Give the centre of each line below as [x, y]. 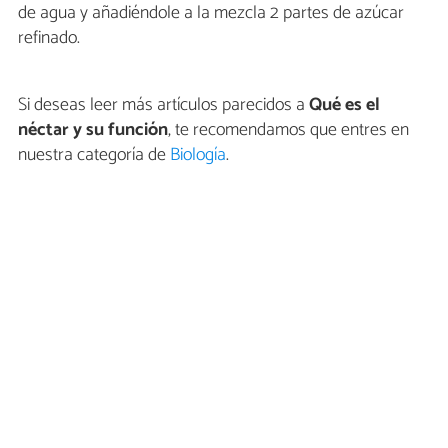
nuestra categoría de [94, 155]
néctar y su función [93, 130]
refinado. [49, 38]
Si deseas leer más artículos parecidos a [163, 105]
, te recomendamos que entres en [288, 130]
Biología [198, 155]
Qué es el [344, 105]
